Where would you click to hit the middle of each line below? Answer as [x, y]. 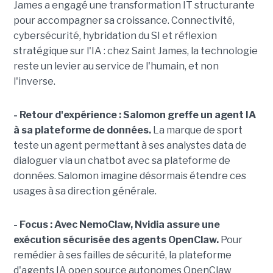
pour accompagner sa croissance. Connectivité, [124, 20]
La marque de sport [197, 130]
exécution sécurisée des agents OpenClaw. [116, 239]
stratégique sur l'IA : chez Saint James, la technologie [135, 51]
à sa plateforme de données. [82, 130]
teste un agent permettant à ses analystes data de [130, 145]
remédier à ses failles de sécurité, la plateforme [122, 255]
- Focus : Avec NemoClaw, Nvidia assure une [116, 224]
